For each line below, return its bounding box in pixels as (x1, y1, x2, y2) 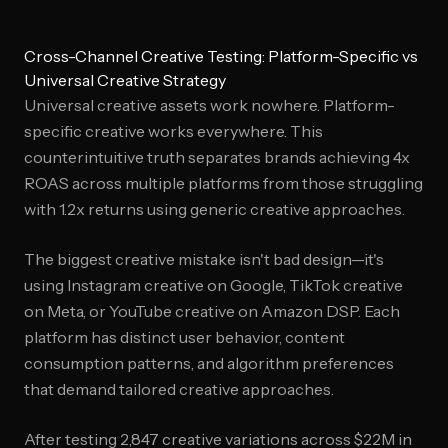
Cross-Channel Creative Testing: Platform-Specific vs (24, 46, 418, 66)
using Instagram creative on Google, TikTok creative (24, 275, 403, 295)
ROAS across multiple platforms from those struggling (24, 173, 423, 193)
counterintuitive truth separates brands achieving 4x (24, 147, 410, 167)
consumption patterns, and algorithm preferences (24, 353, 394, 373)
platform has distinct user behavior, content (24, 327, 345, 347)
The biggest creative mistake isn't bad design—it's (24, 249, 384, 269)
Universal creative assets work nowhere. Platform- (24, 95, 395, 115)
